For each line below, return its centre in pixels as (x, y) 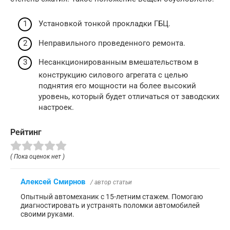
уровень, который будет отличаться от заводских (129, 97)
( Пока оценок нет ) (37, 156)
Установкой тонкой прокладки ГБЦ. (104, 24)
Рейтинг (26, 132)
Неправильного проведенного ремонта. (112, 43)
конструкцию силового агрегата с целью (113, 75)
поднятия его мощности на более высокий (117, 86)
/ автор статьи (111, 182)
